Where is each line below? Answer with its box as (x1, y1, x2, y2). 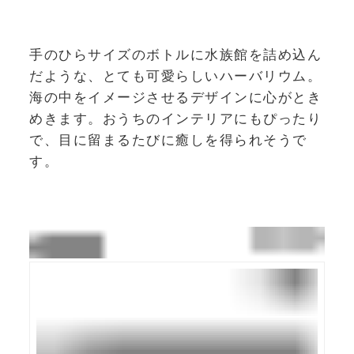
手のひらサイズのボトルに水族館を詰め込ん (29, 47, 322, 63)
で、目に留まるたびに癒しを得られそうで (29, 132, 307, 149)
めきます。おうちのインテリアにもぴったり (29, 111, 322, 127)
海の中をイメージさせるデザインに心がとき (29, 89, 322, 106)
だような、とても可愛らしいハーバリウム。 (29, 68, 322, 85)
